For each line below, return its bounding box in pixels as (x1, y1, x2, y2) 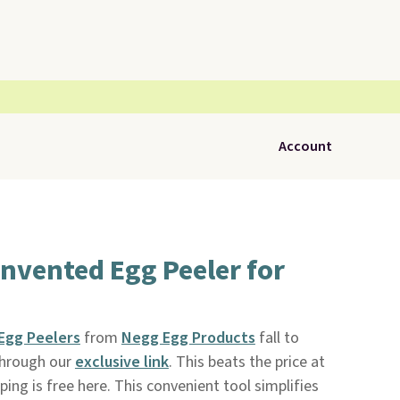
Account (279, 137, 332, 156)
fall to (254, 327, 299, 349)
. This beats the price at (168, 351, 325, 373)
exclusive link (74, 351, 169, 373)
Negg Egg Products (121, 327, 255, 349)
